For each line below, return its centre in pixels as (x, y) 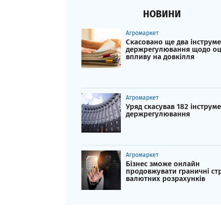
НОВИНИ (162, 14)
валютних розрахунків (166, 179)
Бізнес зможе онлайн (163, 164)
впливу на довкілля (160, 57)
